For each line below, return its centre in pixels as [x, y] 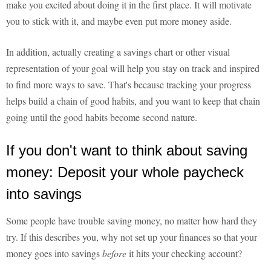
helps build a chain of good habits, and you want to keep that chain [133, 101]
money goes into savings [54, 253]
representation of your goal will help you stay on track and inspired [133, 68]
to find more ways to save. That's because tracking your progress [129, 85]
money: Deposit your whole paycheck [125, 172]
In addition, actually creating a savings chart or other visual [118, 52]
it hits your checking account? [185, 253]
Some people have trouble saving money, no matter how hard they [132, 221]
